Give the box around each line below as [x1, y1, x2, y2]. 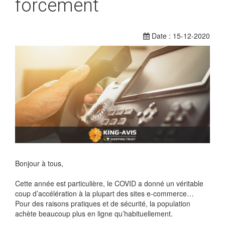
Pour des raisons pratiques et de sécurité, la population [15, 198, 190, 209]
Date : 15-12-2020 [150, 31, 210, 41]
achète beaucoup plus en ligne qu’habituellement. [15, 208, 173, 219]
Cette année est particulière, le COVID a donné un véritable [15, 178, 203, 189]
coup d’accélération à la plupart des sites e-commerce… [15, 188, 194, 199]
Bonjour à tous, [15, 158, 63, 169]
